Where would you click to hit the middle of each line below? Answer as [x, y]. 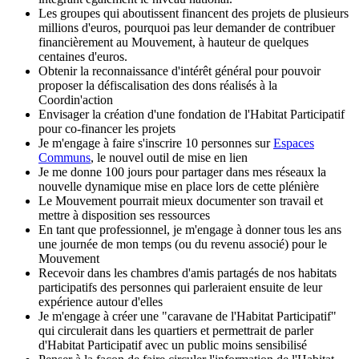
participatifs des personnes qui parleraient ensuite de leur [180, 288]
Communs [65, 158]
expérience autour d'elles [101, 302]
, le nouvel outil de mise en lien [169, 158]
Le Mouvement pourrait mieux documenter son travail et [181, 201]
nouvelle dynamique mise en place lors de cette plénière [179, 187]
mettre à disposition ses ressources [124, 216]
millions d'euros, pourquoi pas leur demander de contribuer [187, 28]
